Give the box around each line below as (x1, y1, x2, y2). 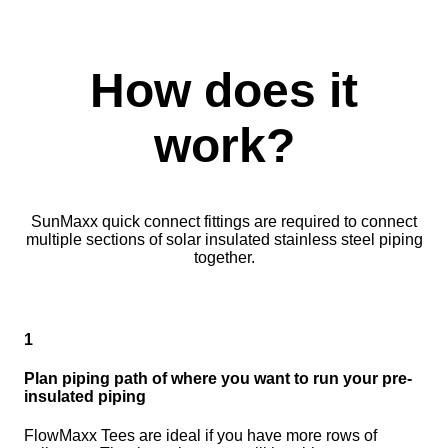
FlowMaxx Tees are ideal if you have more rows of (24, 427, 377, 445)
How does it (90, 63, 358, 117)
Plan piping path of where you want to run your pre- (24, 370, 412, 388)
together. (193, 248, 255, 266)
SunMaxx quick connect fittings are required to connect (31, 212, 417, 230)
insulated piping (24, 388, 146, 406)
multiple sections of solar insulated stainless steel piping (25, 230, 423, 248)
